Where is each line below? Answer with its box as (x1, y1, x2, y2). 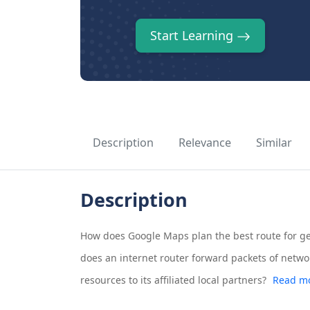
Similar (255, 135, 292, 151)
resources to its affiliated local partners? (80, 273, 266, 287)
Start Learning (149, 27, 237, 44)
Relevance (178, 135, 231, 151)
